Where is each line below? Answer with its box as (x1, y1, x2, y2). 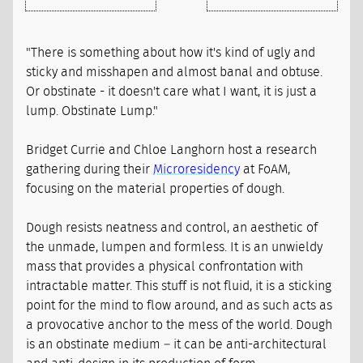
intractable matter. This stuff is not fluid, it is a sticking (26, 280, 332, 293)
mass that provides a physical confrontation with (26, 260, 304, 274)
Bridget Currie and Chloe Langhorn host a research (26, 143, 318, 157)
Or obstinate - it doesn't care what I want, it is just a (26, 85, 318, 99)
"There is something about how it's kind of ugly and (26, 46, 316, 60)
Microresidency (153, 163, 241, 177)
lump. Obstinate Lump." (26, 105, 159, 118)
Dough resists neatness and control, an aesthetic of (26, 221, 318, 235)
